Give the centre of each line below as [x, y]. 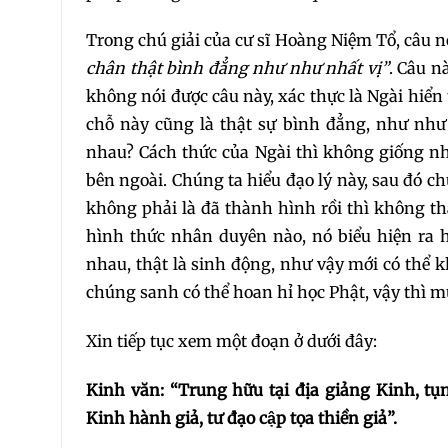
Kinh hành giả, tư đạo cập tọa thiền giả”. [241, 417]
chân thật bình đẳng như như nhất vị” [237, 68]
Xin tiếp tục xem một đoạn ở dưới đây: [231, 341]
